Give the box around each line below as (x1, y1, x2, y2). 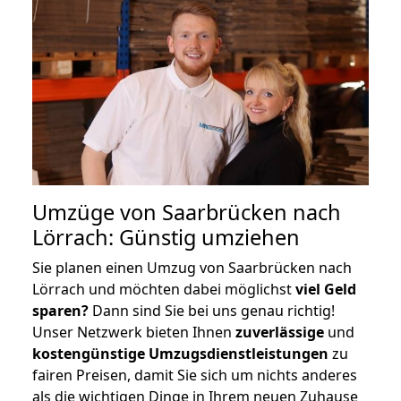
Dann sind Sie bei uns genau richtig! (89, 300, 335, 320)
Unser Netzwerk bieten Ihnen (32, 321, 235, 342)
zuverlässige (235, 321, 324, 342)
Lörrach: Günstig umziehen (32, 222, 300, 252)
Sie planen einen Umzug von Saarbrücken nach (32, 257, 352, 277)
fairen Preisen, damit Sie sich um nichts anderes (32, 364, 357, 385)
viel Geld (295, 278, 356, 299)
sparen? (32, 300, 89, 320)
